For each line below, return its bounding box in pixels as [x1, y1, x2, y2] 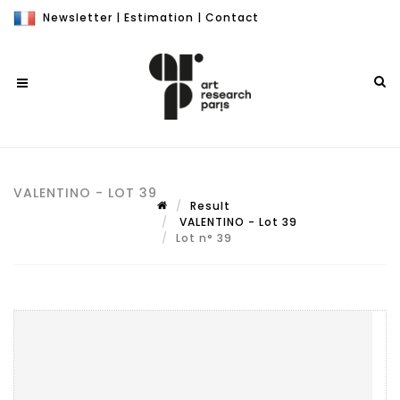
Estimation [124, 10, 194, 25]
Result [190, 198, 230, 213]
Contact [205, 10, 259, 25]
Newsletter [43, 10, 112, 25]
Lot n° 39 [176, 230, 236, 246]
